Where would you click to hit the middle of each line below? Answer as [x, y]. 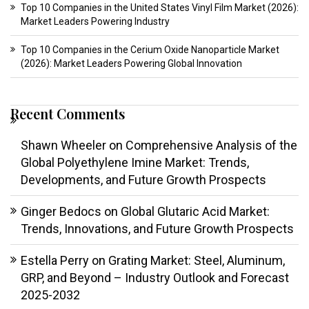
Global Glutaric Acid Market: [195, 212]
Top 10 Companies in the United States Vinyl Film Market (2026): [160, 8]
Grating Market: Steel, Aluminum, [197, 261]
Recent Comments [68, 114]
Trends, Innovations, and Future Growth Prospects [157, 229]
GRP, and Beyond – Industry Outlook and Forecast [155, 278]
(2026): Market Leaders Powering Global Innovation [131, 64]
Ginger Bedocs [61, 212]
